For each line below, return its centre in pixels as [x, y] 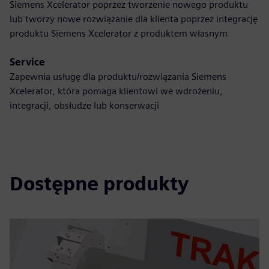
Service [27, 62]
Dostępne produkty [99, 183]
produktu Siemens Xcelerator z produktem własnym [119, 33]
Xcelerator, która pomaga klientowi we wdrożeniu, [116, 91]
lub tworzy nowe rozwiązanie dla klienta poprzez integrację [134, 19]
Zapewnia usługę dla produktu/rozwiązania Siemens [118, 77]
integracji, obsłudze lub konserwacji [84, 105]
